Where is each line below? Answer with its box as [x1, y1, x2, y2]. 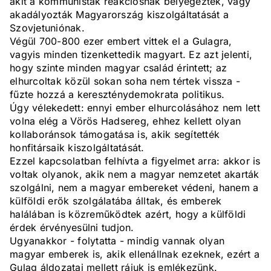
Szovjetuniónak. [10, 22, 85, 34]
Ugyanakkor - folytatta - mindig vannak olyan [10, 235, 224, 247]
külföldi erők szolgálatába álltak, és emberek [10, 195, 222, 207]
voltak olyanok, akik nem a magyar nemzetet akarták [10, 168, 260, 181]
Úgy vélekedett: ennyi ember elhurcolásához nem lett [10, 102, 260, 114]
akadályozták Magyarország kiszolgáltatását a [10, 8, 229, 21]
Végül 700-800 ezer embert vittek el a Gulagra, [10, 35, 232, 48]
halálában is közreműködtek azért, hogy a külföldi [10, 208, 246, 221]
